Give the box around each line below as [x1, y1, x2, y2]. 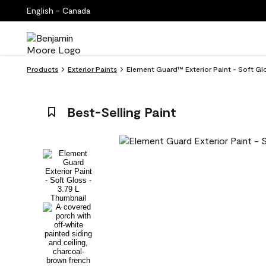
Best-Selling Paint [66, 104, 176, 119]
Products [27, 65, 58, 73]
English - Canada [27, 5, 90, 15]
